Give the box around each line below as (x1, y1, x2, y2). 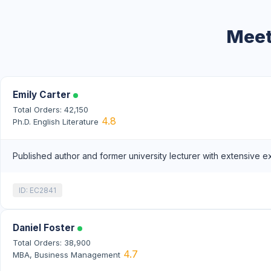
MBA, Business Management (13, 249, 120, 260)
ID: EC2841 (19, 186, 56, 195)
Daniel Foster (13, 221, 77, 233)
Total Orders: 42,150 (13, 104, 88, 114)
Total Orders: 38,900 (13, 237, 91, 247)
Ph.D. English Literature (13, 116, 99, 126)
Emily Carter (13, 88, 73, 100)
